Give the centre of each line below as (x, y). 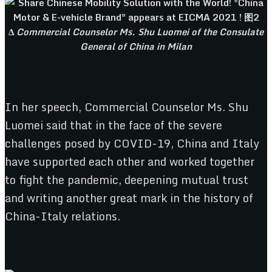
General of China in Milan (136, 46)
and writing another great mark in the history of (129, 198)
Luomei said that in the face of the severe (114, 125)
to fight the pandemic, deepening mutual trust (127, 180)
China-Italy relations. (63, 216)
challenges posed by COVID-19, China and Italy (132, 144)
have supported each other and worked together (130, 162)
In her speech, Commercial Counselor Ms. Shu (127, 107)
